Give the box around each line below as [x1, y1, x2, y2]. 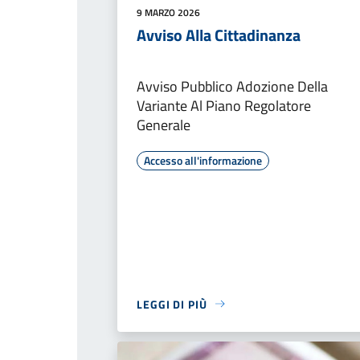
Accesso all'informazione [144, 151, 262, 169]
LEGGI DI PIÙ [137, 295, 207, 313]
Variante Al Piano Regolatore [137, 94, 311, 117]
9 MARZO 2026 [137, 4, 200, 20]
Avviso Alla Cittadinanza [137, 22, 301, 47]
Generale [137, 113, 190, 136]
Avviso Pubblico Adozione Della [137, 75, 328, 97]
